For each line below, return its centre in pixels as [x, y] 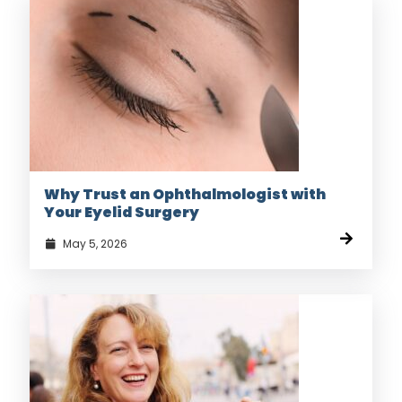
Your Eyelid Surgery [122, 213]
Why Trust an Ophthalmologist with [185, 195]
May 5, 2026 [93, 244]
